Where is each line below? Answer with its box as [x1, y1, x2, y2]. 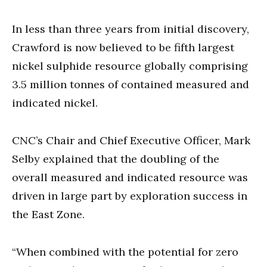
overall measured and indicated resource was [12, 170, 248, 184]
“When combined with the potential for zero [12, 244, 238, 259]
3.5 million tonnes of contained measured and [12, 77, 249, 91]
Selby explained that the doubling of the [12, 151, 219, 166]
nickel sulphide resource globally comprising [12, 58, 248, 73]
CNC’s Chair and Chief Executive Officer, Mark [12, 133, 250, 147]
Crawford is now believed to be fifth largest [12, 40, 234, 54]
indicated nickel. [12, 95, 98, 110]
